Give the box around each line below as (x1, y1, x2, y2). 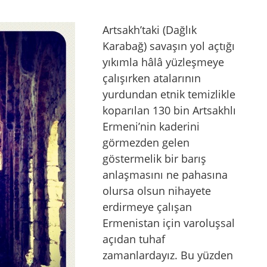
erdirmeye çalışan (103, 200, 192, 215)
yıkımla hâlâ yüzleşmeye (103, 55, 224, 70)
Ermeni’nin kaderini (103, 119, 200, 134)
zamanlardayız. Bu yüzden (103, 248, 233, 263)
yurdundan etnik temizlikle (103, 87, 235, 102)
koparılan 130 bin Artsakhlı (103, 103, 236, 118)
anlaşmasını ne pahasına (103, 167, 228, 182)
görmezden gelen (103, 135, 190, 150)
